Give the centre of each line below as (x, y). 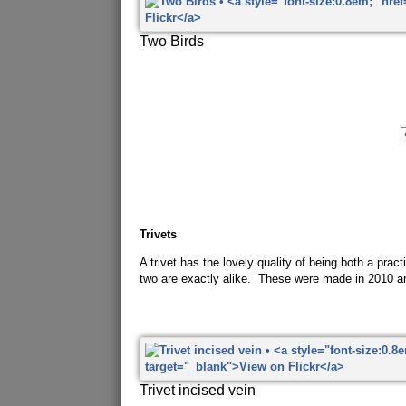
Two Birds (172, 41)
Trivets (159, 234)
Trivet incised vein (198, 390)
